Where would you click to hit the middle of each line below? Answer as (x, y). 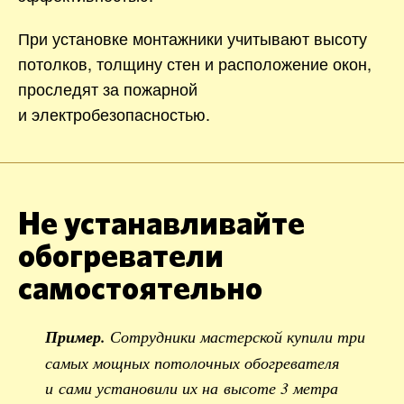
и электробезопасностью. (114, 113)
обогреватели (121, 257)
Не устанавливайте (161, 224)
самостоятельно (140, 289)
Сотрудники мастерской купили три (238, 336)
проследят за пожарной (108, 88)
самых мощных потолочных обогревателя (192, 362)
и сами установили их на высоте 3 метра (192, 387)
